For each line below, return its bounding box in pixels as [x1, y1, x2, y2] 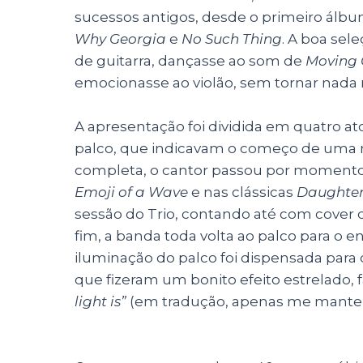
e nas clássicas [188, 183, 297, 200]
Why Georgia [75, 30, 166, 47]
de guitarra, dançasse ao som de [75, 52, 302, 69]
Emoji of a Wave [75, 183, 188, 200]
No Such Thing [181, 30, 282, 47]
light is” [75, 293, 126, 310]
